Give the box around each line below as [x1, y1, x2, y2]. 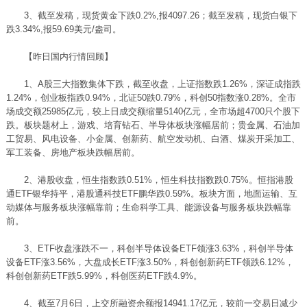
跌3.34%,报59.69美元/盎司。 [5, 24, 121, 34]
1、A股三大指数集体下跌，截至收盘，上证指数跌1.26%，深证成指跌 [5, 79, 301, 89]
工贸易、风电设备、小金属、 [5, 134, 122, 144]
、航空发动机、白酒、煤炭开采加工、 [148, 134, 300, 144]
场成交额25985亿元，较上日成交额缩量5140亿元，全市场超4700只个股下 [5, 106, 300, 116]
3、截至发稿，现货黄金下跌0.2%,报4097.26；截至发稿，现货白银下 [5, 10, 297, 21]
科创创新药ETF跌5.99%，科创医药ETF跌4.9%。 [5, 271, 202, 281]
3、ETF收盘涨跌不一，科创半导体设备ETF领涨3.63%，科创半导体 [5, 243, 293, 254]
